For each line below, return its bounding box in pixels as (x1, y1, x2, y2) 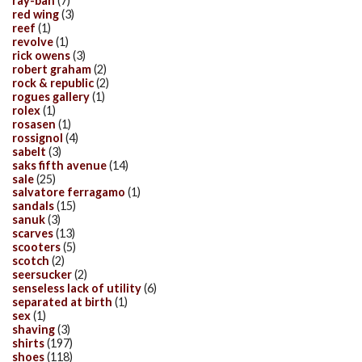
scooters (12, 240, 61, 255)
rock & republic (12, 75, 94, 90)
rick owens (12, 48, 70, 62)
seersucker (12, 267, 72, 282)
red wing (12, 7, 59, 22)
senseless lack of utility (12, 281, 141, 296)
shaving (12, 322, 55, 337)
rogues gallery (12, 89, 90, 103)
